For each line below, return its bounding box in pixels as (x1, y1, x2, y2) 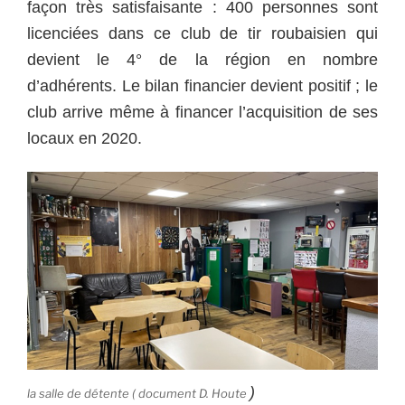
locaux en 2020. (27, 128, 142, 147)
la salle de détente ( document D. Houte (27, 385, 250, 400)
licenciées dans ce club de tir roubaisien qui (27, 24, 378, 42)
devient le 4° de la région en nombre (27, 50, 378, 69)
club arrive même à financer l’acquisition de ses (27, 102, 378, 121)
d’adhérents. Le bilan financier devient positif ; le (27, 76, 378, 95)
